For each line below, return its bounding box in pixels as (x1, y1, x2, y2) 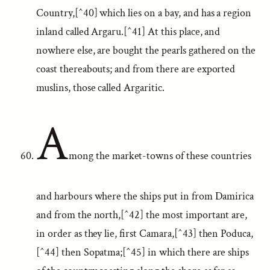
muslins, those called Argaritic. (36, 81, 165, 95)
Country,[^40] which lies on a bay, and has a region (36, 6, 252, 20)
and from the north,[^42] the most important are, (36, 208, 248, 222)
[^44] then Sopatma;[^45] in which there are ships (36, 245, 250, 259)
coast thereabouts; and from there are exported (36, 62, 236, 76)
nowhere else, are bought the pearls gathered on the (36, 43, 256, 57)
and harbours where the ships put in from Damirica (36, 189, 254, 203)
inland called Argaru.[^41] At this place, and (36, 25, 221, 39)
